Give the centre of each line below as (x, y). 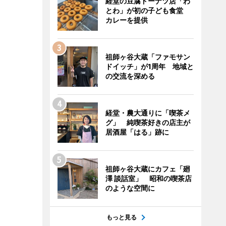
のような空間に (130, 188)
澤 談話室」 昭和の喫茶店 (148, 178)
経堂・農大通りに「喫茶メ (148, 113)
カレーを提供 (126, 20)
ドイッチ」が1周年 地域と (149, 66)
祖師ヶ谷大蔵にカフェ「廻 (148, 169)
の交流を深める (130, 76)
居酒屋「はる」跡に (137, 132)
